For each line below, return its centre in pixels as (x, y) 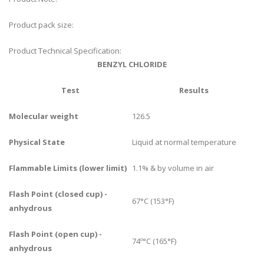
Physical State (37, 142)
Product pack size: (42, 25)
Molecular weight (44, 116)
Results (194, 90)
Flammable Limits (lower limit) (68, 168)
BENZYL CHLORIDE (132, 65)
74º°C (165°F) (154, 241)
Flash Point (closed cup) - (58, 194)
